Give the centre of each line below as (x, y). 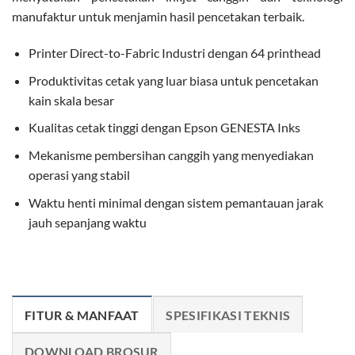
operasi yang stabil (79, 174)
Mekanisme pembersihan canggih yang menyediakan (171, 155)
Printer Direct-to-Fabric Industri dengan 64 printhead (174, 53)
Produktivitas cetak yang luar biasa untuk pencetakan (173, 80)
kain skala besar (71, 100)
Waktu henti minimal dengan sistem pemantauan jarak (176, 202)
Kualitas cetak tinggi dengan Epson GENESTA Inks (164, 128)
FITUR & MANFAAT (82, 315)
